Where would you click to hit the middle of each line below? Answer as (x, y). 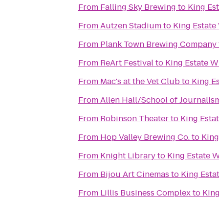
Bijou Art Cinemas (135, 174)
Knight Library (128, 156)
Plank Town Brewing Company (158, 44)
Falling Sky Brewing (138, 7)
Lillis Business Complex (145, 193)
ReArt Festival (127, 63)
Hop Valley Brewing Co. (145, 137)
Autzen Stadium (131, 26)
